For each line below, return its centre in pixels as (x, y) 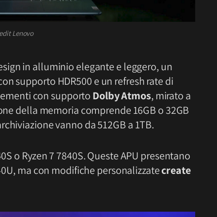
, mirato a (171, 95)
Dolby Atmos (122, 95)
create (176, 170)
